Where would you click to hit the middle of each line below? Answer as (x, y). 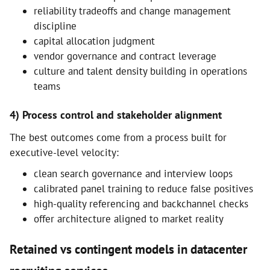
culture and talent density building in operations (140, 71)
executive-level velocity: (64, 152)
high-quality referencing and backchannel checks (141, 204)
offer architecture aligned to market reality (129, 219)
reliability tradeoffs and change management (132, 11)
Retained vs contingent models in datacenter (128, 249)
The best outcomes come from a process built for (118, 137)
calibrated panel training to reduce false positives (143, 189)
